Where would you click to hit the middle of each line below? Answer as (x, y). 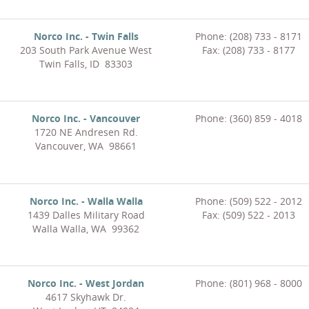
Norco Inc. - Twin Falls (86, 37)
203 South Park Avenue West (86, 50)
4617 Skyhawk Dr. (86, 297)
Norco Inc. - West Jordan (86, 283)
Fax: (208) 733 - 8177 (248, 50)
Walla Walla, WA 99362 (86, 229)
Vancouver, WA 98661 (86, 146)
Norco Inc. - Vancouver (86, 119)
